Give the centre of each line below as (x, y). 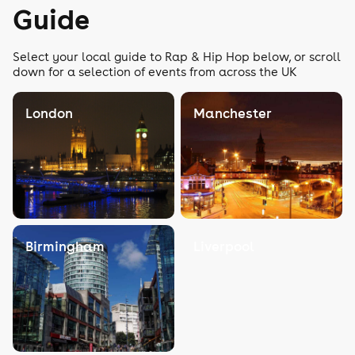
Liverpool (224, 246)
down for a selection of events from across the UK (155, 72)
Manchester (233, 113)
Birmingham (65, 246)
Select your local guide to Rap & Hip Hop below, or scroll (177, 57)
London (49, 113)
